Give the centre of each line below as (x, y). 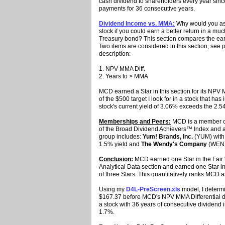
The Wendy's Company (174, 144)
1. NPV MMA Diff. (122, 69)
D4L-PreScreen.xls (153, 190)
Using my (113, 190)
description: (115, 54)
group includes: (121, 137)
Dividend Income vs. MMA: (137, 24)
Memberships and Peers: (135, 122)
